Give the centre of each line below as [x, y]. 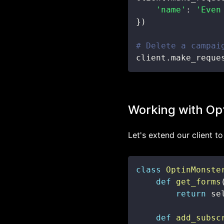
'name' [171, 10]
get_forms [198, 182]
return [191, 194]
